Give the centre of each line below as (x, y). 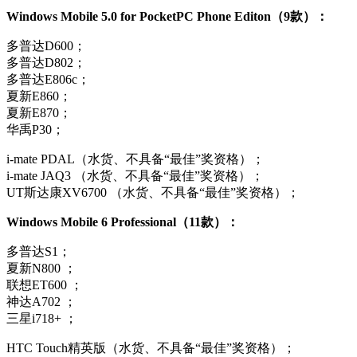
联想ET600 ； (45, 285)
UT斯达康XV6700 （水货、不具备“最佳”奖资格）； (153, 193)
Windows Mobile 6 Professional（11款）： (123, 222)
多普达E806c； (48, 80)
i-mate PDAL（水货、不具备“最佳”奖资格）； (135, 159)
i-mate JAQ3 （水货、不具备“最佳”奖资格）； (135, 176)
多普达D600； (46, 46)
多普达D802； (46, 63)
